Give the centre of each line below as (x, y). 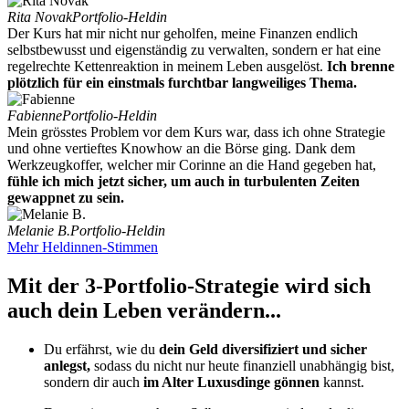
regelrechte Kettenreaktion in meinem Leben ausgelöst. (167, 67)
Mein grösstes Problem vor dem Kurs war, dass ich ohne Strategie (196, 132)
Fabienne (35, 116)
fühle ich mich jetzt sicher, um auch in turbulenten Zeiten (184, 182)
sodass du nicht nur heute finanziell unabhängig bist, (244, 366)
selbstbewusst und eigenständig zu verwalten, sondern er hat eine (194, 50)
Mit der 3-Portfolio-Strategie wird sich (189, 286)
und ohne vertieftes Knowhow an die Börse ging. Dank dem (181, 149)
